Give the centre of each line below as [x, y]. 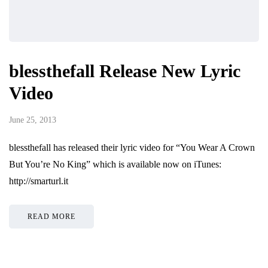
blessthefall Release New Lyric [125, 71]
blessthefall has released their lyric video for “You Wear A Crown [132, 148]
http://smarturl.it [39, 181]
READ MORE [51, 217]
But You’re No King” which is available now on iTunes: [115, 165]
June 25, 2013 [33, 120]
